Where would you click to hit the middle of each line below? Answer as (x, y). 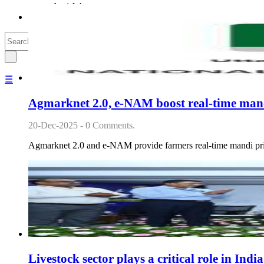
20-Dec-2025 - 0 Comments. (82, 125)
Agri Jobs (70, 6)
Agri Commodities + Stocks (81, 17)
